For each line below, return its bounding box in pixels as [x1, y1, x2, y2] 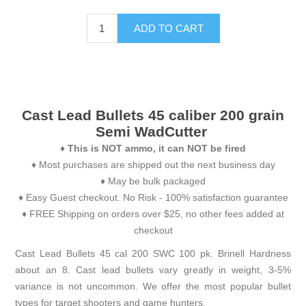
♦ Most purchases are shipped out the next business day [31, 159, 275, 171]
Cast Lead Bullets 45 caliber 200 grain [22, 107, 284, 124]
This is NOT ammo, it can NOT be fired [68, 143, 246, 154]
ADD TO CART [133, 23, 204, 35]
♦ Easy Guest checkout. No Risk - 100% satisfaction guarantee [18, 192, 288, 204]
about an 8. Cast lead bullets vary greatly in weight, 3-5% [15, 264, 291, 276]
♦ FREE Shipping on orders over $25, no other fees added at [22, 208, 284, 220]
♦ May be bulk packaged [100, 176, 206, 187]
